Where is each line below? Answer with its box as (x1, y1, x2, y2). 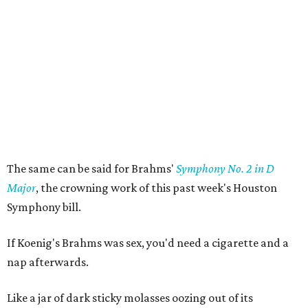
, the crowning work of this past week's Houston (36, 181, 277, 195)
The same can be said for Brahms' (7, 162, 176, 175)
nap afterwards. (7, 255, 89, 269)
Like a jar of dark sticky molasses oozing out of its (7, 291, 253, 305)
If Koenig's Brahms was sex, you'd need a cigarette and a (7, 236, 289, 250)
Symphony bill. (7, 200, 81, 214)
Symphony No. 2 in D (176, 162, 274, 175)
